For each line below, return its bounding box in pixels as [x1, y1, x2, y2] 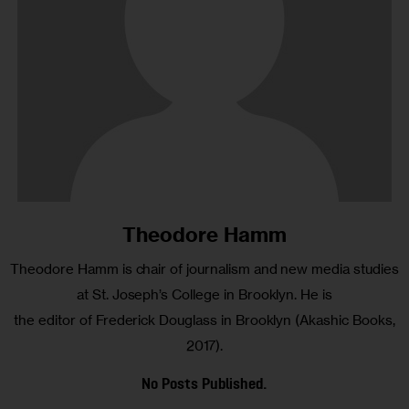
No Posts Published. [142, 376, 267, 393]
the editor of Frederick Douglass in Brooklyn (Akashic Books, [14, 310, 395, 329]
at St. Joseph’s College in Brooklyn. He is [76, 285, 333, 303]
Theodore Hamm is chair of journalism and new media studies [10, 259, 399, 278]
